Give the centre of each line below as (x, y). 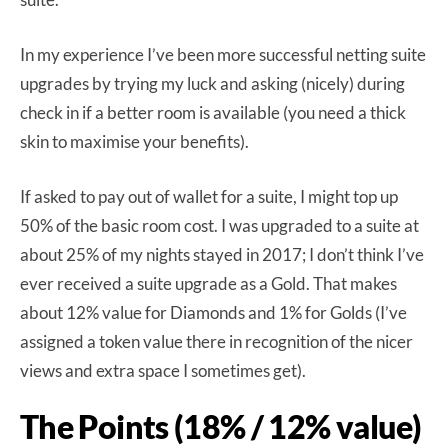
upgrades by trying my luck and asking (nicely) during (212, 84)
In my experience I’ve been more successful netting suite (223, 55)
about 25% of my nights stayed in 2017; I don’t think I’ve (222, 255)
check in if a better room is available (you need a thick (213, 113)
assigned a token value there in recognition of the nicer (216, 342)
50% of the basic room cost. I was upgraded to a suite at (219, 226)
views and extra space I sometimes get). (163, 371)
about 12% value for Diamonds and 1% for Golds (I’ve (213, 313)
